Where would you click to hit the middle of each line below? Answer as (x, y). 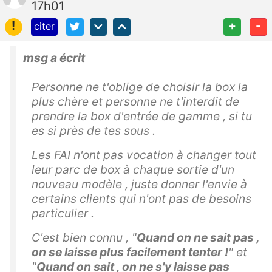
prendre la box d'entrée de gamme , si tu (142, 116)
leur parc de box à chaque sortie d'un (133, 169)
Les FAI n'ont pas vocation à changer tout (144, 155)
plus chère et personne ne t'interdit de (135, 101)
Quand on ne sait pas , (198, 237)
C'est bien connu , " (84, 237)
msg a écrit (54, 57)
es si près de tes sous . (93, 130)
